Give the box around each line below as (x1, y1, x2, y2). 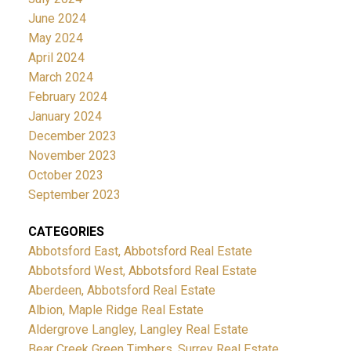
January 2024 (27, 108, 102, 124)
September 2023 (27, 186, 121, 202)
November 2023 (27, 147, 117, 163)
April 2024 (27, 49, 85, 65)
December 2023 (27, 128, 117, 143)
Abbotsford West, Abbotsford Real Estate (27, 262, 257, 278)
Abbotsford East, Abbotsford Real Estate (27, 243, 252, 259)
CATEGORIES (27, 223, 104, 239)
